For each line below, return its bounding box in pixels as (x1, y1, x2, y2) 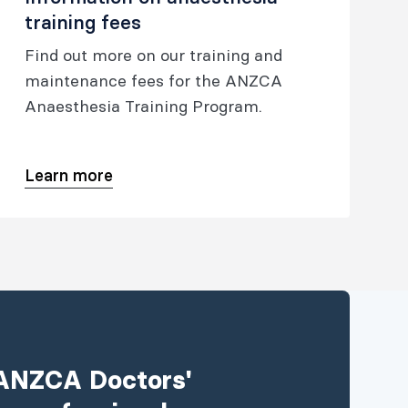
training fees (24, 10, 141, 35)
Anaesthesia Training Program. (24, 96, 262, 117)
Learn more (24, 165, 113, 186)
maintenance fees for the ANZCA (24, 70, 282, 91)
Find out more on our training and (24, 45, 282, 66)
